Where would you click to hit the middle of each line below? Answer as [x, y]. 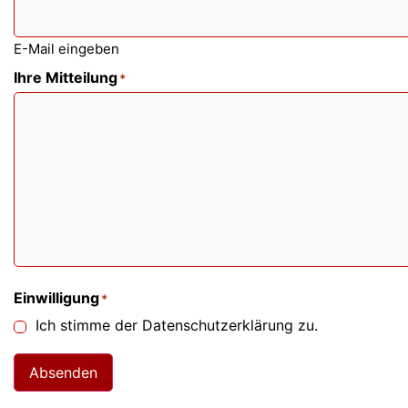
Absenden [63, 372]
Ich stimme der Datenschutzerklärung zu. [177, 326]
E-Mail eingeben [66, 48]
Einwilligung [56, 297]
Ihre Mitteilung [66, 77]
